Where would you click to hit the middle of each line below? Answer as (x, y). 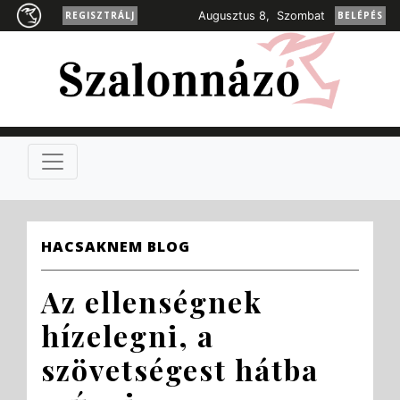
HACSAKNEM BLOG (115, 246)
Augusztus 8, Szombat (258, 15)
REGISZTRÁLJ (100, 15)
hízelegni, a (127, 336)
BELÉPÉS (360, 15)
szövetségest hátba (179, 370)
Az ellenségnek (151, 302)
